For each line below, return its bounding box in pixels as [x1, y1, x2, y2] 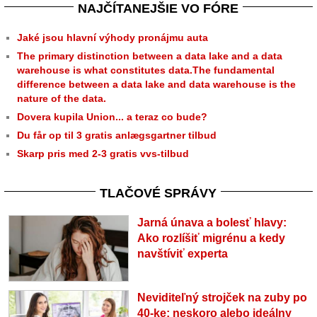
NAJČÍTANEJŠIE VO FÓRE [78, 1, 238, 16]
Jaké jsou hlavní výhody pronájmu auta [17, 32, 208, 43]
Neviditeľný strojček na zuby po [137, 291, 307, 304]
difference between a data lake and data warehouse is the [17, 79, 296, 90]
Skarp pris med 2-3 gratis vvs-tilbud [17, 148, 189, 159]
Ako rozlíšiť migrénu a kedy [137, 232, 285, 244]
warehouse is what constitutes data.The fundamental [17, 64, 275, 76]
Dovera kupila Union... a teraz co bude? [17, 111, 207, 122]
